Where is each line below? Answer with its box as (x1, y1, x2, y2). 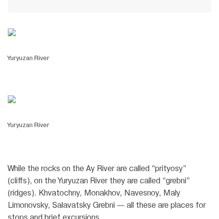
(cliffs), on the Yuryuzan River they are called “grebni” (8, 176, 190, 186)
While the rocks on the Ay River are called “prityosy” (8, 164, 186, 174)
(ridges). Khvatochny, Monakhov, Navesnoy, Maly (8, 188, 180, 198)
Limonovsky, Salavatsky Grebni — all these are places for (8, 200, 206, 210)
